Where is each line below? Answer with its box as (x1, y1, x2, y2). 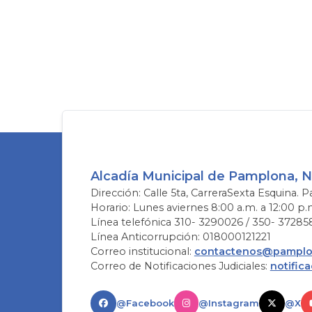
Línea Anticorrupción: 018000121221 (90, 231, 271, 244)
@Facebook (116, 297, 174, 309)
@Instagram (198, 297, 259, 309)
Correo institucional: (90, 245, 194, 258)
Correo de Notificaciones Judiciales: (90, 260, 270, 273)
